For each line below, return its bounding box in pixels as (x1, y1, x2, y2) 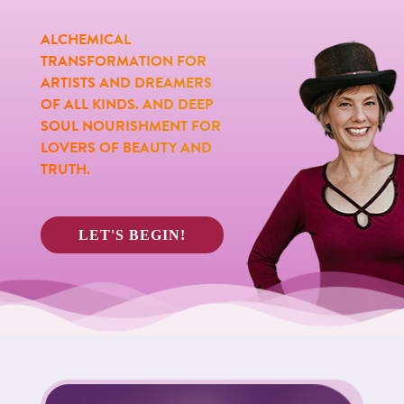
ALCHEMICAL (40, 29, 131, 51)
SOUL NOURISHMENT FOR (40, 115, 221, 138)
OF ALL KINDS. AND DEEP (40, 94, 213, 116)
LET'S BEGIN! (78, 227, 186, 243)
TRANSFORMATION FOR (40, 50, 207, 73)
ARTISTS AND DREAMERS (40, 72, 212, 95)
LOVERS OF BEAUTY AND (40, 137, 212, 160)
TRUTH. (40, 159, 90, 181)
